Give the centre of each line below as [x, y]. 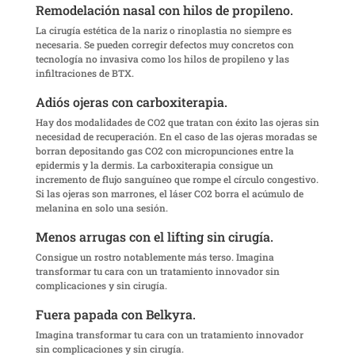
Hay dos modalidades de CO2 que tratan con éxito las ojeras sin [177, 122]
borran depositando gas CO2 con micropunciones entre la [164, 151]
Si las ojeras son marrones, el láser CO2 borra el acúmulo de [169, 194]
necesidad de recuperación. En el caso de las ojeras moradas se [176, 137]
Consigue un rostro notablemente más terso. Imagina [155, 257]
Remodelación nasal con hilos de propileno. [164, 10]
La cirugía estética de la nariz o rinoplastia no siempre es [163, 31]
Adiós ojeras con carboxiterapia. [131, 102]
